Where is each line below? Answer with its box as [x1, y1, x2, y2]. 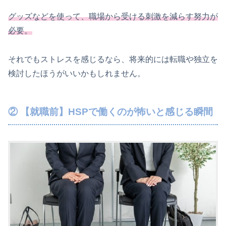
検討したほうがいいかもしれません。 [8, 69, 145, 78]
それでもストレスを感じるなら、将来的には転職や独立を [8, 55, 218, 64]
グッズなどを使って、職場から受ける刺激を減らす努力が [8, 12, 218, 21]
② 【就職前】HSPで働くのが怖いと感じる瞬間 [8, 106, 213, 118]
